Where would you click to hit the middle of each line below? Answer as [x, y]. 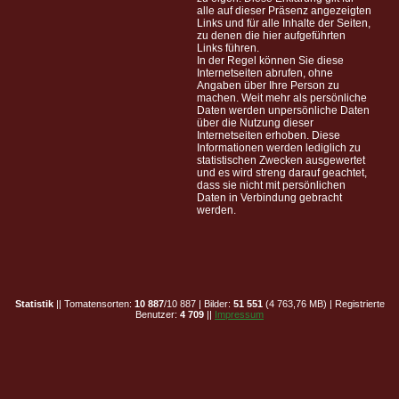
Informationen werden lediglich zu [279, 148]
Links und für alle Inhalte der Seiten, [284, 24]
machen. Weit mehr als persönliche [282, 98]
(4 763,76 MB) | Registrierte [323, 304]
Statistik [34, 304]
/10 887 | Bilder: [198, 304]
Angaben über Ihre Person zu [268, 86]
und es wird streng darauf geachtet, [282, 173]
